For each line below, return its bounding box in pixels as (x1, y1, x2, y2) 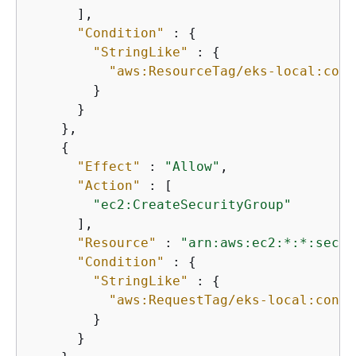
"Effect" (77, 159, 141, 174)
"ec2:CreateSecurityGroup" (93, 197, 292, 212)
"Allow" (164, 159, 220, 174)
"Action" (77, 178, 141, 193)
